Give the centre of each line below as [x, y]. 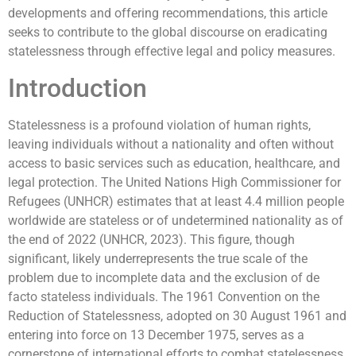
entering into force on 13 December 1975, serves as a [156, 335]
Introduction [77, 88]
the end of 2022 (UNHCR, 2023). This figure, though [151, 239]
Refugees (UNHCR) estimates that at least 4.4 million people [176, 201]
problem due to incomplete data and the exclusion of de [164, 277]
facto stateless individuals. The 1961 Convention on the [164, 296]
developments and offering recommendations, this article [168, 14]
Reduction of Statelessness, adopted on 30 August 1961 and [177, 315]
